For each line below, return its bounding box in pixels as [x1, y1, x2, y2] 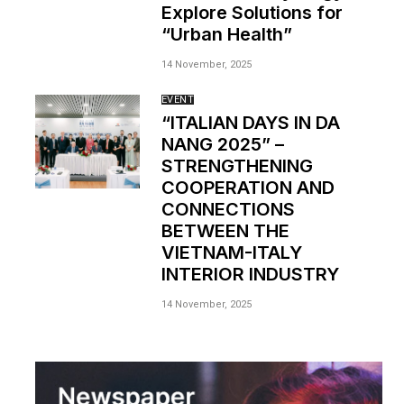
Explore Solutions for [161, 2, 343, 23]
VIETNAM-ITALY [161, 242, 302, 263]
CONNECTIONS [161, 198, 295, 220]
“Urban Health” [161, 23, 292, 45]
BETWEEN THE [161, 220, 289, 242]
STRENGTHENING [161, 155, 313, 177]
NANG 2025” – [161, 133, 284, 155]
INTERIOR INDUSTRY [161, 263, 339, 285]
